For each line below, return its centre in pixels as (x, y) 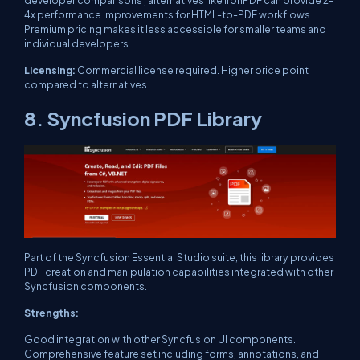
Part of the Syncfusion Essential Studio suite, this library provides (179, 258)
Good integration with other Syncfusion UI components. (160, 340)
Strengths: (51, 313)
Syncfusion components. (86, 286)
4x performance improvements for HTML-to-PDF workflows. (168, 14)
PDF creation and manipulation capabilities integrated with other (179, 272)
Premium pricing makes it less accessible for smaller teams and (175, 29)
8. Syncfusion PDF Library (143, 118)
